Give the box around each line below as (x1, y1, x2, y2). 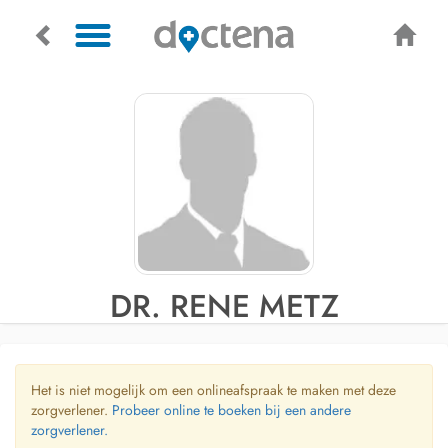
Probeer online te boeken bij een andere (112, 400, 351, 420)
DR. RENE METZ (109, 283, 339, 329)
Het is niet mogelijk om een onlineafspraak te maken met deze (31, 380, 396, 400)
